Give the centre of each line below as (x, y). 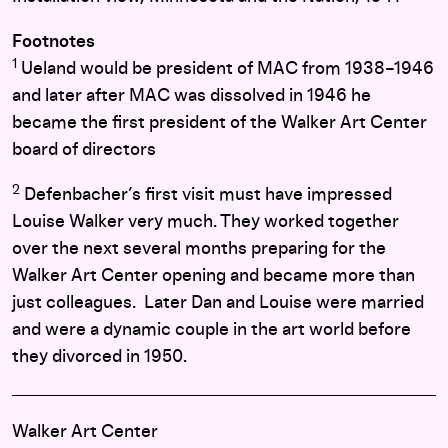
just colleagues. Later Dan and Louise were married (218, 303)
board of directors (84, 150)
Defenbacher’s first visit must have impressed (206, 195)
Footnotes (53, 42)
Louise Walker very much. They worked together (205, 222)
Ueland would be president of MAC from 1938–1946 (225, 69)
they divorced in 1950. (99, 357)
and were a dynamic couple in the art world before (211, 330)
